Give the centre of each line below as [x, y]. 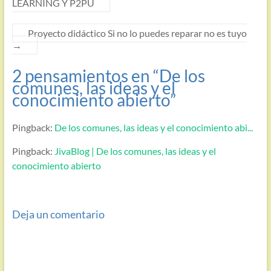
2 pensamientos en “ [85, 76]
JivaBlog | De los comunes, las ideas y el [135, 151]
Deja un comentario [58, 214]
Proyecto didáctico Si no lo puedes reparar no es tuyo [137, 33]
